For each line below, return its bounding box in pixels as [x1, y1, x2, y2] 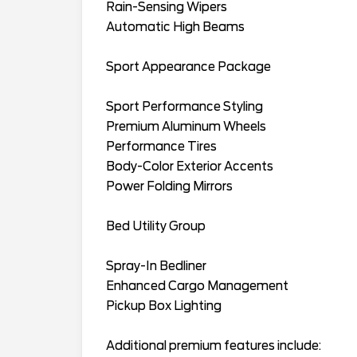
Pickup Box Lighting [106, 298, 222, 313]
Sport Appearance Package [106, 59, 271, 74]
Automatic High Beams [106, 19, 245, 34]
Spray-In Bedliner [106, 258, 206, 273]
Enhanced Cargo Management [106, 278, 288, 293]
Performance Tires [106, 139, 217, 154]
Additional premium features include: [106, 338, 321, 353]
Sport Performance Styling [106, 99, 263, 114]
